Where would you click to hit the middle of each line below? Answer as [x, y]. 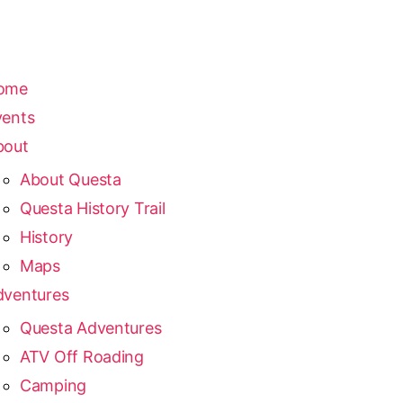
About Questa [70, 179]
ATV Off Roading [81, 357]
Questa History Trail [92, 208]
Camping [53, 385]
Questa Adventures [90, 328]
